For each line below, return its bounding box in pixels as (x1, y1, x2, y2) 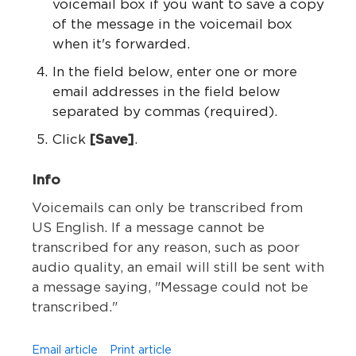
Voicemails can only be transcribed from (32, 201, 303, 215)
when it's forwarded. (52, 37, 190, 52)
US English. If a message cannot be (32, 221, 265, 235)
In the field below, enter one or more (52, 65, 297, 79)
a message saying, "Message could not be (32, 281, 308, 295)
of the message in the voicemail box (52, 17, 292, 32)
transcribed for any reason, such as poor (32, 241, 300, 255)
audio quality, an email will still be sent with (32, 261, 324, 275)
